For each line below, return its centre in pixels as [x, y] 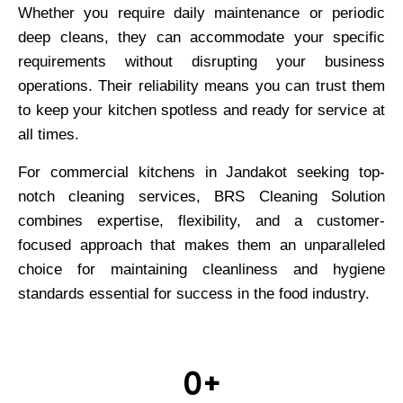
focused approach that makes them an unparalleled [201, 245]
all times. [49, 134]
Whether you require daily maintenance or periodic [201, 13]
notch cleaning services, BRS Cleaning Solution [201, 196]
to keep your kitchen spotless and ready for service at [201, 110]
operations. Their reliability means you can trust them [201, 85]
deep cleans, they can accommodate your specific [201, 37]
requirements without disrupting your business [201, 61]
